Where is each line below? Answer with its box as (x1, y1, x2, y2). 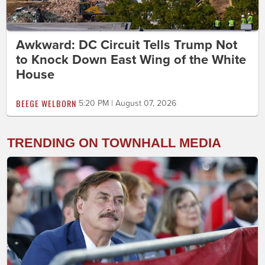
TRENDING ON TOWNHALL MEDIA (7, 135, 221, 150)
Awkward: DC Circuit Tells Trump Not (16, 37, 237, 53)
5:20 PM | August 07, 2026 (79, 98, 176, 108)
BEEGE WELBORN (16, 96, 76, 109)
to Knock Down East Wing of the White (16, 51, 246, 67)
